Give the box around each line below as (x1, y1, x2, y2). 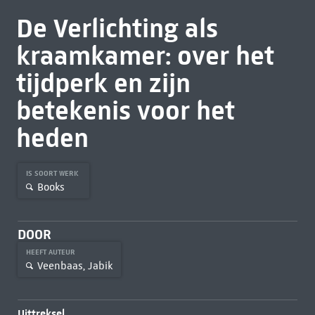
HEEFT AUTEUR (25, 247, 77, 257)
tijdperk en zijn (15, 67, 191, 99)
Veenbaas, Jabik (37, 259, 112, 272)
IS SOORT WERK (25, 169, 81, 178)
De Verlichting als (15, 12, 218, 44)
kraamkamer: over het (15, 39, 274, 72)
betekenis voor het (15, 94, 235, 127)
